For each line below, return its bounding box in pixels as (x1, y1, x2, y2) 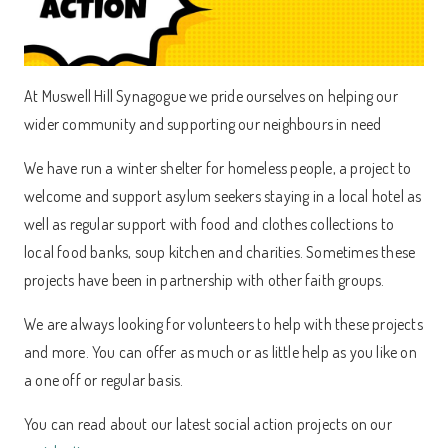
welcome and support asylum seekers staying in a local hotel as (24, 185, 422, 206)
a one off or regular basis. (24, 369, 184, 390)
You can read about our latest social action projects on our (24, 413, 392, 434)
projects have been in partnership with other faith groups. (24, 269, 385, 290)
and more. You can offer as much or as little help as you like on (24, 341, 417, 362)
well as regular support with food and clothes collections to (24, 213, 395, 234)
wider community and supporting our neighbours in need (24, 113, 382, 134)
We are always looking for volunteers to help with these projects (24, 313, 423, 334)
